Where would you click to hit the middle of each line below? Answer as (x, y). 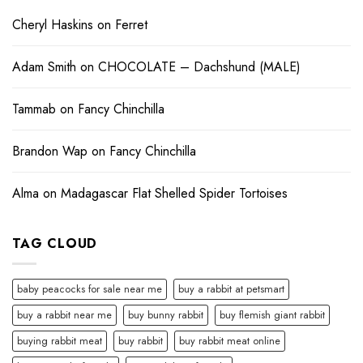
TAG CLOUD (55, 244)
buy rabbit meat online (230, 340)
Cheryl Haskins (53, 25)
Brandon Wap (50, 152)
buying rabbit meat (60, 340)
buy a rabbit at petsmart (231, 288)
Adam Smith (44, 67)
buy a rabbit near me (64, 314)
